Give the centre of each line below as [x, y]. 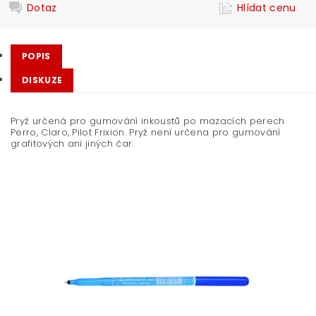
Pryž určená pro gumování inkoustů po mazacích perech [148, 121]
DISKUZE [42, 80]
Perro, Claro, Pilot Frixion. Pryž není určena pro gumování [146, 132]
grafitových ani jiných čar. [72, 144]
